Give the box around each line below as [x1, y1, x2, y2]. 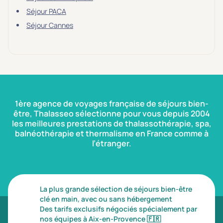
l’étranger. [92, 138, 131, 149]
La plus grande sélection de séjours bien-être [40, 184, 192, 194]
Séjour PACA [26, 6, 66, 16]
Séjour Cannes [26, 20, 73, 30]
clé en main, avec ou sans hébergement [40, 194, 172, 204]
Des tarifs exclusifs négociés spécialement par [40, 204, 197, 214]
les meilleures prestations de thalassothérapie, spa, [11, 118, 212, 129]
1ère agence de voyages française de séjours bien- [14, 98, 209, 109]
